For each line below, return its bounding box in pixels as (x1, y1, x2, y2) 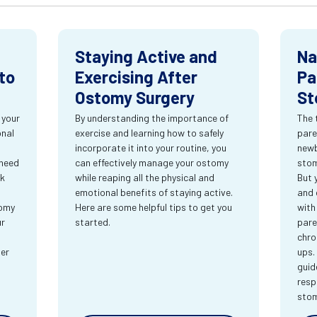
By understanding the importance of (75, 112, 229, 125)
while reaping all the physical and (75, 171, 215, 184)
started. (75, 216, 111, 229)
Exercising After (75, 67, 198, 88)
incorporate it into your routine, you (75, 142, 227, 154)
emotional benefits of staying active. (75, 186, 234, 199)
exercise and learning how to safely (75, 127, 224, 139)
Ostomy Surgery (75, 87, 195, 108)
